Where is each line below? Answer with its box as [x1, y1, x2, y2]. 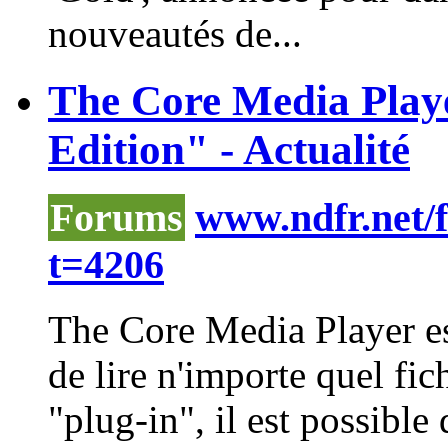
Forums [50, 194, 183, 240]
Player [315, 307, 415, 351]
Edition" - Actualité [48, 126, 410, 173]
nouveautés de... [48, 12, 302, 56]
